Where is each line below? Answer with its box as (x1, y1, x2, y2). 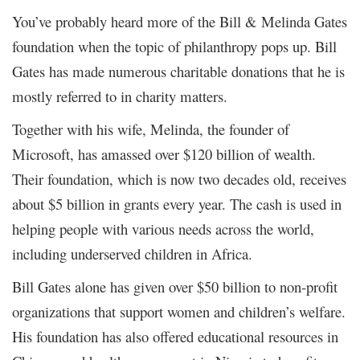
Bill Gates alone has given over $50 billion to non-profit (12, 276, 337, 297)
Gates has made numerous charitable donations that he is (12, 60, 345, 81)
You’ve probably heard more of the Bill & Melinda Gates (12, 10, 347, 31)
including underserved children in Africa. (12, 243, 252, 264)
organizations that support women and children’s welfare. (12, 301, 346, 321)
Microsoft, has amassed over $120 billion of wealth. (12, 143, 316, 164)
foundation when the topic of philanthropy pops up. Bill (12, 35, 337, 56)
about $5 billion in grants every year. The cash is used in (12, 193, 342, 214)
